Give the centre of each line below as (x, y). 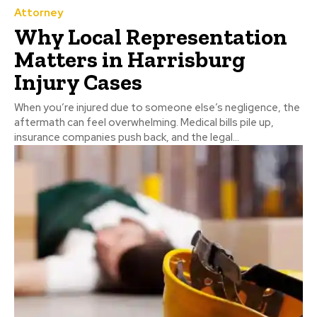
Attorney (39, 13)
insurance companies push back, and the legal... (127, 138)
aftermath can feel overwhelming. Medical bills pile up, (144, 123)
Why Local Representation (151, 37)
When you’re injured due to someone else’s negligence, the (157, 108)
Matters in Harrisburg (130, 60)
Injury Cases (78, 82)
